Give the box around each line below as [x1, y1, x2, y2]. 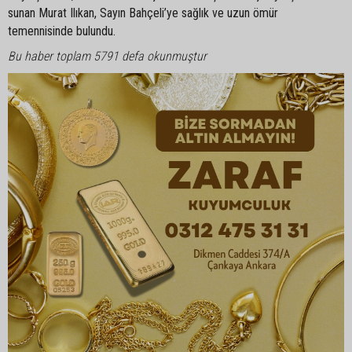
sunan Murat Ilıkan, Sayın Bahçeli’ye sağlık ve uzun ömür [8, 5, 278, 21]
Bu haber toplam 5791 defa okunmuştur [8, 49, 207, 64]
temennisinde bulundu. [8, 24, 115, 39]
